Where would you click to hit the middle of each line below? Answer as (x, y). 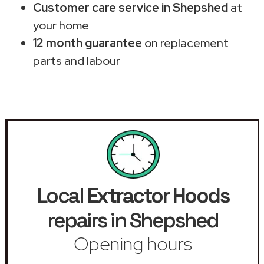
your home (61, 25)
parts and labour (77, 60)
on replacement (185, 43)
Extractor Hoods (158, 195)
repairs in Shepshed (133, 220)
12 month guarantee (88, 43)
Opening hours (133, 243)
